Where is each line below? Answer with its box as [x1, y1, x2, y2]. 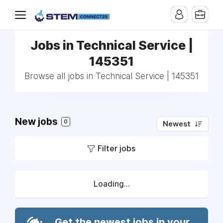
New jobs [15, 116, 60, 127]
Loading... [93, 179, 130, 189]
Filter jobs [98, 143, 135, 153]
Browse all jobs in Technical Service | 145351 [24, 71, 199, 81]
